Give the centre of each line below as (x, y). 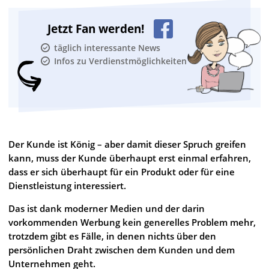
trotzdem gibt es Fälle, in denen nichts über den (112, 236)
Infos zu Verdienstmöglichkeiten (120, 61)
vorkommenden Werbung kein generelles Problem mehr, (132, 222)
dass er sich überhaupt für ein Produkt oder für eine (122, 172)
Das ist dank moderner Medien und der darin (107, 208)
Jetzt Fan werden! (97, 29)
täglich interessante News (107, 48)
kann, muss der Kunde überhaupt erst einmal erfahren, (130, 158)
